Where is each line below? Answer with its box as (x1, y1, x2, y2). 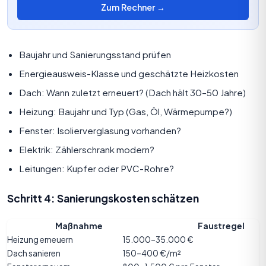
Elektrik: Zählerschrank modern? (19, 143, 154, 155)
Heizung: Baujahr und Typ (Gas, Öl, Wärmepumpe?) (19, 105, 232, 117)
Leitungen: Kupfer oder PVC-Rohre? (19, 162, 174, 174)
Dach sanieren (7, 248, 61, 258)
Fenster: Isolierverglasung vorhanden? (19, 124, 181, 136)
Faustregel (198, 220, 245, 231)
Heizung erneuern (7, 234, 73, 245)
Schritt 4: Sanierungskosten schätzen (7, 191, 199, 205)
